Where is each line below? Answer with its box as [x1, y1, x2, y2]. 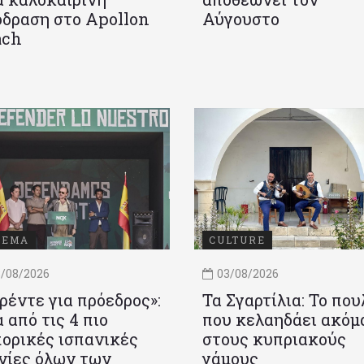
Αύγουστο [202, 8, 279, 30]
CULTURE [209, 233, 266, 247]
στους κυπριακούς [202, 328, 346, 350]
